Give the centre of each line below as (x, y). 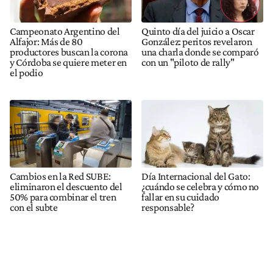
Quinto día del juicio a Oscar (198, 31)
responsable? (168, 207)
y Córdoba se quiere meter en (69, 62)
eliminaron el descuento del (66, 187)
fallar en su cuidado (180, 197)
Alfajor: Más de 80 (46, 41)
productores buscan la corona (69, 51)
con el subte (34, 207)
